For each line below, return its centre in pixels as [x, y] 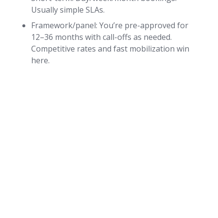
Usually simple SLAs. [68, 10]
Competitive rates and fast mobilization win [110, 49]
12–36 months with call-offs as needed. [101, 37]
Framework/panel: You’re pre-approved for [110, 26]
